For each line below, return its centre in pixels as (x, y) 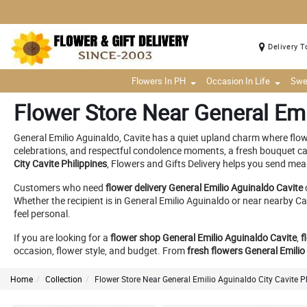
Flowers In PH (159, 81)
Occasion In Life (238, 81)
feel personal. (42, 213)
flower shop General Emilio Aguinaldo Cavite (204, 237)
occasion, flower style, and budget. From (100, 250)
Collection (64, 279)
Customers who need (60, 187)
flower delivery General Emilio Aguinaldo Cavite (204, 187)
